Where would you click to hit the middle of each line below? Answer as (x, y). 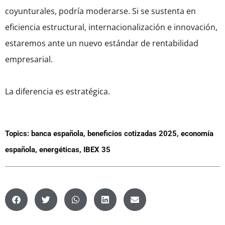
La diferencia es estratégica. (58, 92)
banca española (57, 134)
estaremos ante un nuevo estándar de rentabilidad (102, 43)
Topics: (17, 134)
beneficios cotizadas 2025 (132, 134)
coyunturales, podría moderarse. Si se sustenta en (100, 11)
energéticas (59, 150)
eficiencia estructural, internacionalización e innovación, (111, 27)
